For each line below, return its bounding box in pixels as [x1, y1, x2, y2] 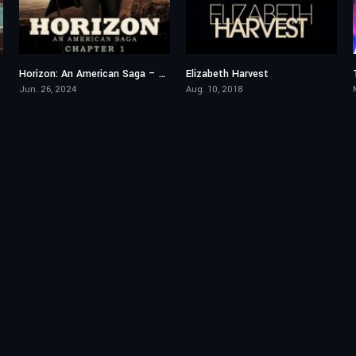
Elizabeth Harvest [186, 67, 269, 81]
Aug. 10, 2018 [186, 83, 242, 95]
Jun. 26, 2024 [19, 83, 76, 95]
